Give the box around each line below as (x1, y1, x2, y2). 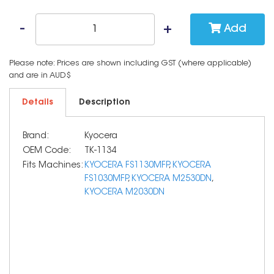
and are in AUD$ (9, 72, 71, 80)
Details (22, 98, 53, 107)
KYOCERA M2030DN (84, 188, 165, 197)
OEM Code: (23, 147, 71, 155)
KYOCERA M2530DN (131, 175, 212, 183)
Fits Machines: (23, 161, 83, 170)
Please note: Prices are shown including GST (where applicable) (9, 59, 251, 67)
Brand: (23, 132, 49, 141)
